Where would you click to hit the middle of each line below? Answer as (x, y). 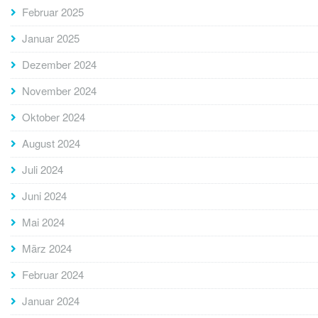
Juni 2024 (44, 196)
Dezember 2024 (59, 65)
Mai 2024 (43, 222)
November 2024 (59, 91)
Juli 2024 (43, 170)
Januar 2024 (51, 301)
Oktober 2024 (54, 117)
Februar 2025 (53, 12)
